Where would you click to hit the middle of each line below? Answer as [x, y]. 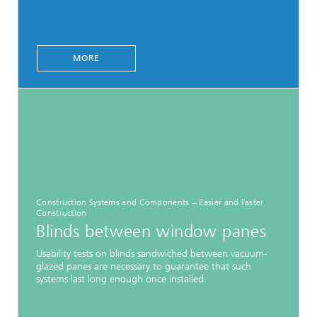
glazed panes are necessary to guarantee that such [144, 266]
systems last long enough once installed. [121, 279]
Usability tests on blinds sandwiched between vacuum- [152, 253]
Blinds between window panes [151, 232]
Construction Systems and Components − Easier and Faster [150, 202]
